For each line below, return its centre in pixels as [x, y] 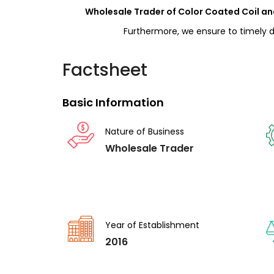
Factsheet [105, 70]
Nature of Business [145, 131]
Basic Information [113, 102]
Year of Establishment [152, 225]
